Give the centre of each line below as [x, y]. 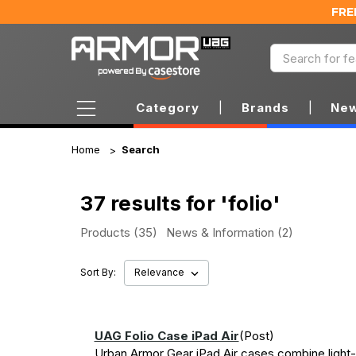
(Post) [256, 336]
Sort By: [99, 272]
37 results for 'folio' [180, 203]
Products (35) [119, 232]
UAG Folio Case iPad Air [166, 336]
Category [168, 108]
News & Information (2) [230, 232]
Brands [265, 108]
